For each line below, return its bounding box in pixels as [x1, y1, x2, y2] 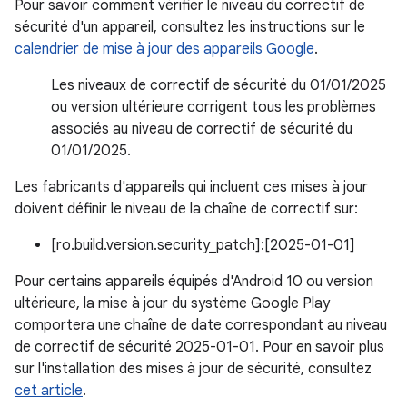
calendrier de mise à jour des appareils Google [15, 40, 314, 58]
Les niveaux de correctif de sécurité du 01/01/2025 [51, 76, 386, 94]
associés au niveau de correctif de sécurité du [51, 120, 352, 138]
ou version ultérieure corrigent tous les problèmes [51, 98, 376, 116]
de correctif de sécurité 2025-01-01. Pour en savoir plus [15, 338, 384, 356]
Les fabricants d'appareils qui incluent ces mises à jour [15, 178, 368, 196]
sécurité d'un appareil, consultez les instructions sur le [15, 18, 365, 36]
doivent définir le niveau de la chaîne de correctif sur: [15, 200, 358, 218]
